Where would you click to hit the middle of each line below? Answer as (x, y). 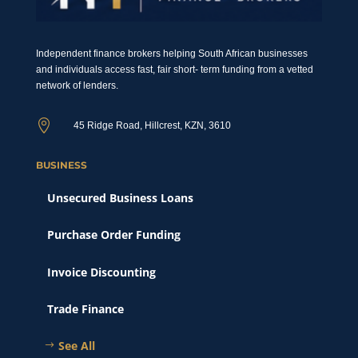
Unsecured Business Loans (120, 197)
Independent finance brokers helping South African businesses (171, 53)
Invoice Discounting (101, 272)
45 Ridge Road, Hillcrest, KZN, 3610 (152, 125)
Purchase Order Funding (113, 235)
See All (76, 346)
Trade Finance (85, 309)
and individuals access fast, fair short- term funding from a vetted (174, 69)
